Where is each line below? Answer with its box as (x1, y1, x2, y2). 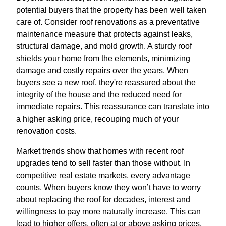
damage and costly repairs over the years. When (16, 66, 188, 75)
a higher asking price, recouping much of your (16, 114, 179, 123)
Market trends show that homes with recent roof (16, 146, 184, 155)
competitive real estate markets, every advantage (16, 171, 190, 180)
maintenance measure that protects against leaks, (16, 29, 193, 38)
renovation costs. (16, 126, 77, 135)
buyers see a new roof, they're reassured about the (16, 78, 196, 87)
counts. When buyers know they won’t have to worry (16, 183, 201, 192)
